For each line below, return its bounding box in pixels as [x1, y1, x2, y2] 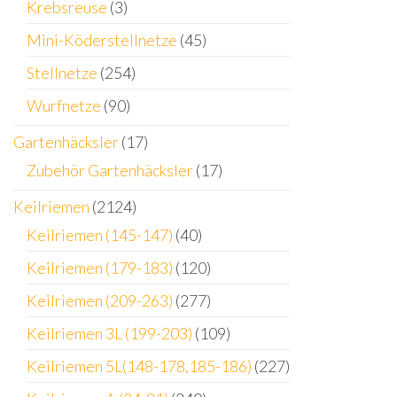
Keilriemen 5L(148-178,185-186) [27, 356, 252, 377]
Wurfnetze [27, 96, 101, 116]
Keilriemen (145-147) [27, 225, 173, 245]
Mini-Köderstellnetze [27, 30, 177, 51]
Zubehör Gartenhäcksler [27, 160, 193, 181]
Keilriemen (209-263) [27, 291, 173, 311]
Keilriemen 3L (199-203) [27, 323, 192, 344]
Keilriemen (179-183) [27, 258, 173, 278]
